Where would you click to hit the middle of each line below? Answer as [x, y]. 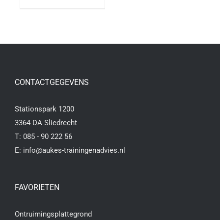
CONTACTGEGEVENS [52, 82]
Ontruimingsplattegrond [53, 214]
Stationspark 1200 [45, 109]
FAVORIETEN [37, 188]
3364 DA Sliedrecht [47, 123]
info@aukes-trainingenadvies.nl [74, 151]
